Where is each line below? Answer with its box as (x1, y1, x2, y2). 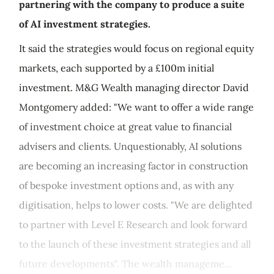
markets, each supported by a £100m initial (19, 62, 214, 74)
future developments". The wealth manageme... (19, 257, 232, 270)
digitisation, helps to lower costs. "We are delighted (19, 199, 253, 211)
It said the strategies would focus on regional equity (19, 42, 254, 54)
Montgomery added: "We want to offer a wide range (19, 101, 254, 113)
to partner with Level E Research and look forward (19, 218, 248, 231)
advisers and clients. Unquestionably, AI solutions (19, 140, 242, 152)
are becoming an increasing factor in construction (19, 160, 248, 172)
